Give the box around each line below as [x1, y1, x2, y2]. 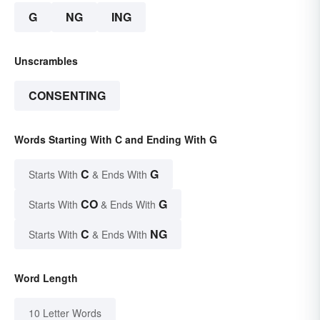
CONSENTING [29, 86, 106, 104]
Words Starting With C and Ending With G [14, 131, 217, 146]
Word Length [14, 270, 78, 285]
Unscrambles [14, 53, 78, 68]
